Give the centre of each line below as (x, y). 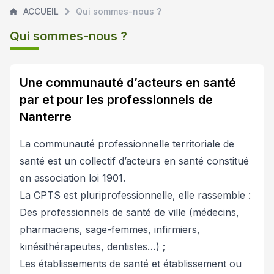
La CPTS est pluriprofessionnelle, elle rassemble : (135, 195)
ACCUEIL (41, 11)
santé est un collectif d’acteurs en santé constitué (134, 161)
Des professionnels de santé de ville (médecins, (129, 212)
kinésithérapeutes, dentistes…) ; (92, 246)
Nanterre (46, 117)
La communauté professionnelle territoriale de (127, 144)
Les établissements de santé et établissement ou (131, 264)
